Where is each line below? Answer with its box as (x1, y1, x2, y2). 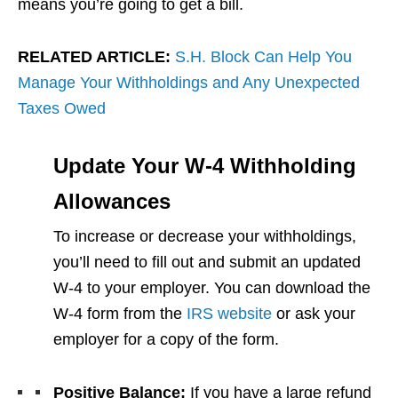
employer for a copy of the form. (53, 330, 279, 349)
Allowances (53, 189, 171, 214)
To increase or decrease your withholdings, (53, 227, 356, 246)
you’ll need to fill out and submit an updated (53, 253, 361, 272)
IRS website (187, 305, 272, 323)
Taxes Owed (18, 99, 106, 118)
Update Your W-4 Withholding (53, 154, 356, 179)
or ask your (272, 305, 355, 323)
